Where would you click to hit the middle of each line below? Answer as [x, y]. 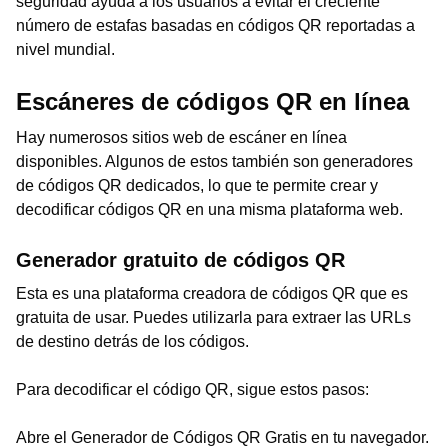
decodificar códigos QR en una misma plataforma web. [209, 209]
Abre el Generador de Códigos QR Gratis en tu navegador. [222, 437]
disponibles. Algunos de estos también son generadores [214, 161]
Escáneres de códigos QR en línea [212, 101]
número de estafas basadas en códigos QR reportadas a [215, 25]
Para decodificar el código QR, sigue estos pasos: [192, 389]
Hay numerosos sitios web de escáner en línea [181, 137]
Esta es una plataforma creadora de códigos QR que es [212, 293]
